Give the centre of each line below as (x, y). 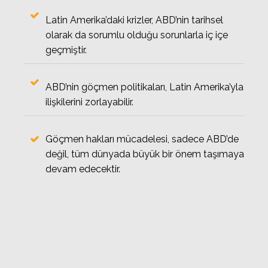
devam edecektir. (83, 169)
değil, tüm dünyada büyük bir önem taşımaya (145, 154)
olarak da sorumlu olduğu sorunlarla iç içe (137, 35)
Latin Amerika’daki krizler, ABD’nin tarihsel (134, 20)
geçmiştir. (66, 50)
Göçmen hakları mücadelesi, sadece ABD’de (142, 139)
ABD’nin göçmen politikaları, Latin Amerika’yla (144, 87)
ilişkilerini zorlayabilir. (89, 102)
